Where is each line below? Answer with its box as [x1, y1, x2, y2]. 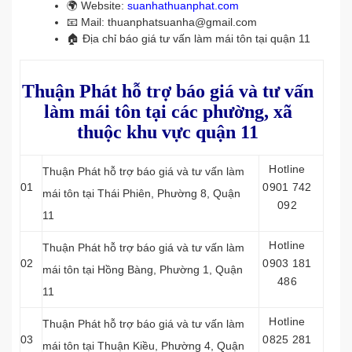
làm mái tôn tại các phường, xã [43, 101, 292, 122]
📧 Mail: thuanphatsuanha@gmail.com [67, 16, 257, 28]
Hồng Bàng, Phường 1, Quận [97, 263, 243, 276]
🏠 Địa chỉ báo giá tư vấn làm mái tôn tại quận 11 [67, 32, 310, 45]
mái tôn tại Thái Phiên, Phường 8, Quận [42, 187, 240, 200]
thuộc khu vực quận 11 [77, 122, 258, 142]
